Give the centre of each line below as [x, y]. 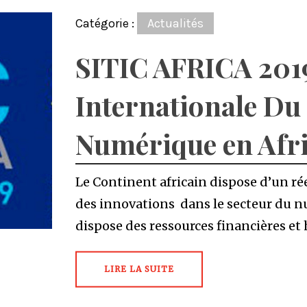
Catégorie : [106, 23]
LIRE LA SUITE [139, 269]
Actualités [175, 23]
